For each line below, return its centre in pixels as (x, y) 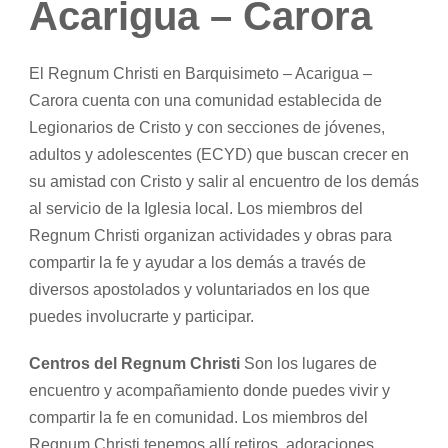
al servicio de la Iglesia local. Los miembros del (196, 208)
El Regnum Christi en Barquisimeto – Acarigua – (200, 73)
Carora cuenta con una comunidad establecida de (205, 100)
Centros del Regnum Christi (134, 363)
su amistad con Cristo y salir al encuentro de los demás (224, 181)
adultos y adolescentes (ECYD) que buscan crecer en (219, 154)
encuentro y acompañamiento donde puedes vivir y (209, 390)
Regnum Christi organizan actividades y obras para (210, 235)
